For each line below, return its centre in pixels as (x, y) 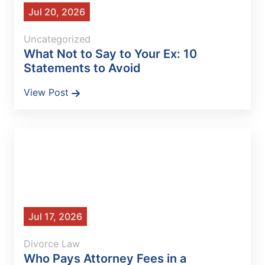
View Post (48, 93)
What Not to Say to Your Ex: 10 (110, 54)
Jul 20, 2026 (57, 12)
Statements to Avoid (82, 68)
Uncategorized (57, 39)
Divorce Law (52, 244)
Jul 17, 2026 (55, 217)
